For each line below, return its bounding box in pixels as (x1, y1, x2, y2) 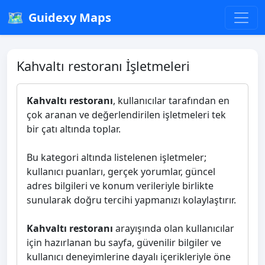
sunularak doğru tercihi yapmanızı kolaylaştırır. (27, 193, 236, 206)
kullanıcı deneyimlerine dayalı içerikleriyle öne (27, 250, 231, 263)
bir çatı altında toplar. (27, 122, 121, 135)
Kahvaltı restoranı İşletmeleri (17, 57, 190, 75)
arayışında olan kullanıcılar (113, 222, 234, 235)
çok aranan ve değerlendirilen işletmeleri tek (27, 108, 226, 121)
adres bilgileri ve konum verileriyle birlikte (27, 179, 214, 192)
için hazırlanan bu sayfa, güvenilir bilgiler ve (27, 236, 221, 249)
